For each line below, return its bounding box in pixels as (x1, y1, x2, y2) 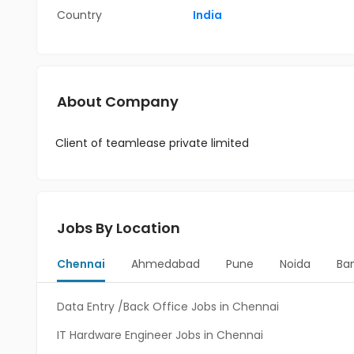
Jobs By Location (57, 218, 180, 238)
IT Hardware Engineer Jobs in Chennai (57, 327, 263, 343)
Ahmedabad (131, 256, 200, 272)
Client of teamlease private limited (55, 135, 249, 151)
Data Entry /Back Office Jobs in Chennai (57, 299, 279, 314)
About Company (57, 92, 179, 111)
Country (57, 7, 102, 23)
